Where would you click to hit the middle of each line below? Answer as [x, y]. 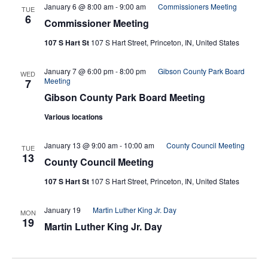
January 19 [62, 210]
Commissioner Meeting [96, 23]
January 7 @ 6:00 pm [79, 71]
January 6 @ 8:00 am [79, 7]
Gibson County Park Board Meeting [124, 98]
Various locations [73, 117]
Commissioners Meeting [197, 7]
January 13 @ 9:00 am [81, 145]
